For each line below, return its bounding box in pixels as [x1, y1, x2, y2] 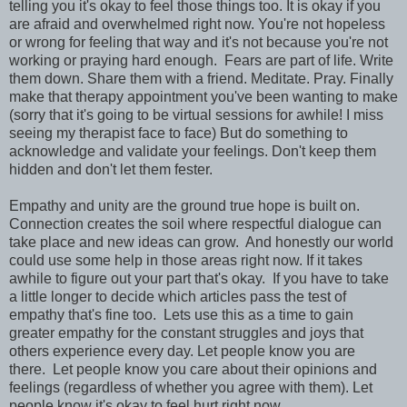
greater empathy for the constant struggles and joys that [9, 325, 363, 342]
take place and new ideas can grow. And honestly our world [9, 234, 393, 251]
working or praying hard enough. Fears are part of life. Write [9, 53, 393, 69]
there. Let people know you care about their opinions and [9, 362, 377, 378]
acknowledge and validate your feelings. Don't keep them [9, 144, 376, 160]
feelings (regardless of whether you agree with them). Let [9, 380, 372, 396]
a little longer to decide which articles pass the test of [9, 289, 346, 305]
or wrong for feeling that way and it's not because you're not [9, 35, 388, 51]
